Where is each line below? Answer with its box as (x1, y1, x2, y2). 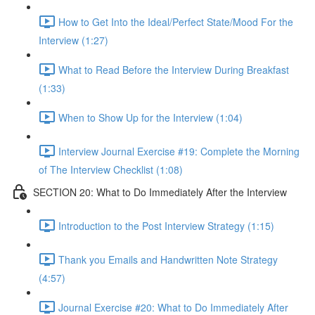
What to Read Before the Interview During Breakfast (58, 62, 289, 77)
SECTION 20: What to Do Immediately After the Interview (33, 184, 287, 199)
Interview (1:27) (39, 33, 108, 47)
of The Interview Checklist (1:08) (39, 162, 183, 176)
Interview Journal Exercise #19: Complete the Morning (58, 143, 300, 158)
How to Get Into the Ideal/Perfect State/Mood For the (58, 14, 293, 29)
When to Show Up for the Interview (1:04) (58, 110, 243, 124)
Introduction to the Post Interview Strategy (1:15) (58, 218, 274, 233)
